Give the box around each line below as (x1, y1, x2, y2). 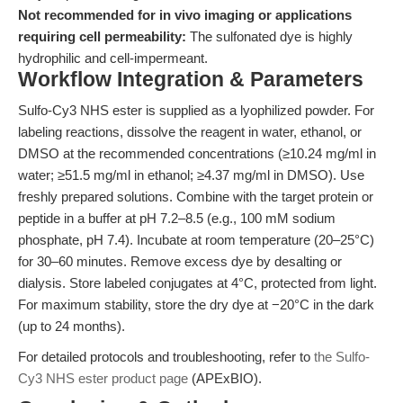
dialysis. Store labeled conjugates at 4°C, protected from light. (18, 275, 377, 291)
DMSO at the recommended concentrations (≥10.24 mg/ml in (18, 146, 376, 161)
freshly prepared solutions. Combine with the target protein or (18, 189, 373, 204)
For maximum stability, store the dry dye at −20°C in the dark (18, 297, 374, 312)
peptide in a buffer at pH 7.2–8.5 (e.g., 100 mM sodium (18, 210, 336, 226)
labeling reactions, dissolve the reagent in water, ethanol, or (18, 124, 362, 139)
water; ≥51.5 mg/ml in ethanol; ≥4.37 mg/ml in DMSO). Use (18, 167, 364, 183)
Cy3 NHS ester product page (18, 371, 188, 386)
